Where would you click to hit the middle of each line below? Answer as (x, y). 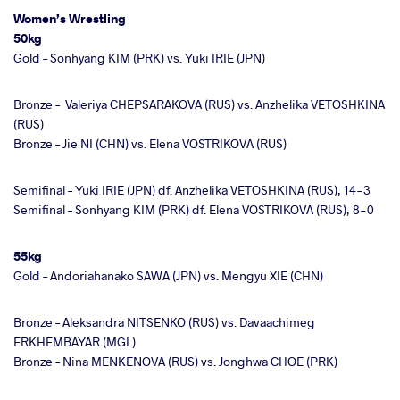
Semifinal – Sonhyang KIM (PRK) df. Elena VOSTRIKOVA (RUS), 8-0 (194, 209)
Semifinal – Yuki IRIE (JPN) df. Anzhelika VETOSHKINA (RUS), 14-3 (192, 189)
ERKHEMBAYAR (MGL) (75, 341)
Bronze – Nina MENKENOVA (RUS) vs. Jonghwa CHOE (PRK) (175, 361)
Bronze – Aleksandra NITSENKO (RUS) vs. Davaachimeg (164, 321)
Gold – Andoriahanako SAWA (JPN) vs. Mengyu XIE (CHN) (168, 275)
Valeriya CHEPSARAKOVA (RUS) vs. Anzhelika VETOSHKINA (224, 104)
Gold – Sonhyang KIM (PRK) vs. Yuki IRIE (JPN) (139, 57)
